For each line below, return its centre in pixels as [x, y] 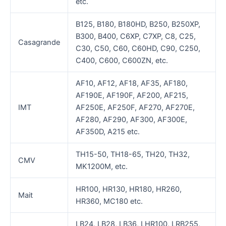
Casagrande [39, 43]
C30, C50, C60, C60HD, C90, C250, [138, 49]
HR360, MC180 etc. [109, 202]
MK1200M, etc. [101, 167]
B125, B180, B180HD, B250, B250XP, [138, 24]
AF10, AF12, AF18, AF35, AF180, [131, 83]
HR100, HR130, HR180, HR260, [128, 189]
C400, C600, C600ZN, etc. [122, 61]
